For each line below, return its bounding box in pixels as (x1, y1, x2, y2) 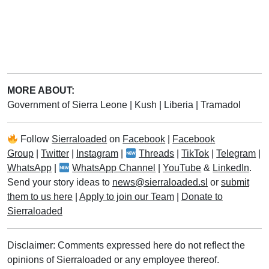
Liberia (164, 99, 196, 110)
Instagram (76, 148, 118, 159)
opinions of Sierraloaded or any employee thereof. (7, 254, 219, 265)
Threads (139, 148, 175, 159)
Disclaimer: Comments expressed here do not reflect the (7, 240, 245, 250)
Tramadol (201, 99, 241, 110)
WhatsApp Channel (72, 162, 156, 173)
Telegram (216, 148, 256, 159)
